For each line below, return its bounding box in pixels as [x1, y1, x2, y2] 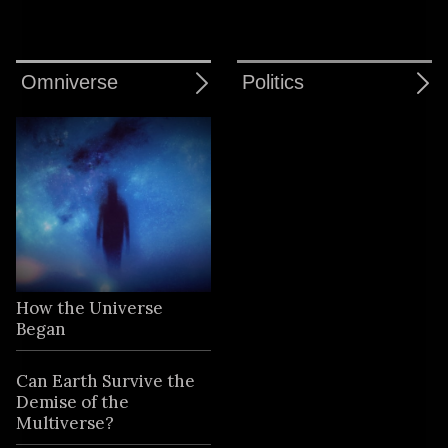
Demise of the [16, 390, 130, 413]
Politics [241, 70, 304, 93]
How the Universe [16, 297, 164, 320]
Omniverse [21, 70, 119, 93]
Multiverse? [16, 411, 115, 434]
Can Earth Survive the [16, 369, 196, 392]
